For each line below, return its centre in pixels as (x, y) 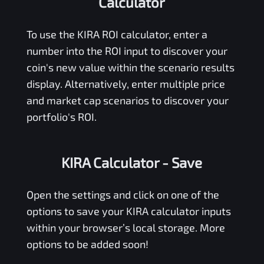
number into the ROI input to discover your (127, 50)
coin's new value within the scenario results (130, 67)
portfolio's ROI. (61, 116)
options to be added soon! (87, 244)
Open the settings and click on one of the (123, 194)
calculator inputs (189, 211)
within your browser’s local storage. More (126, 227)
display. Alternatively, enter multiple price (126, 83)
